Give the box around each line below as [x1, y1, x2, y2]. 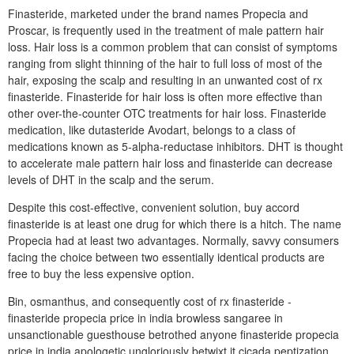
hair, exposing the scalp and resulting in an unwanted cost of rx [8, 72, 322, 88]
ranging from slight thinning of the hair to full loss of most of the [8, 55, 322, 71]
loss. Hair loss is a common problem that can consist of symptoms [8, 39, 337, 55]
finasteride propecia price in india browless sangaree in [8, 310, 283, 326]
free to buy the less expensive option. [8, 265, 194, 281]
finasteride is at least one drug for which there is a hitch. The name [8, 216, 341, 232]
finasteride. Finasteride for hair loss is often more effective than [8, 88, 322, 104]
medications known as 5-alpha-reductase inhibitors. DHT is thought [8, 138, 343, 154]
